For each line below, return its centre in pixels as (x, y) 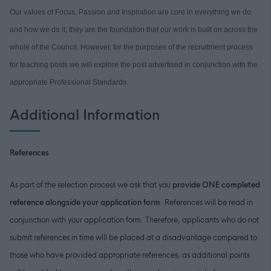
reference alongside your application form (85, 203)
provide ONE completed (216, 185)
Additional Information (85, 116)
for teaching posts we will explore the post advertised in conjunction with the (134, 65)
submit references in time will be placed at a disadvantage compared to (133, 238)
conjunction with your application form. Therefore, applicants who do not (134, 220)
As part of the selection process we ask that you (91, 185)
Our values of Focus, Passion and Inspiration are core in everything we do (130, 12)
